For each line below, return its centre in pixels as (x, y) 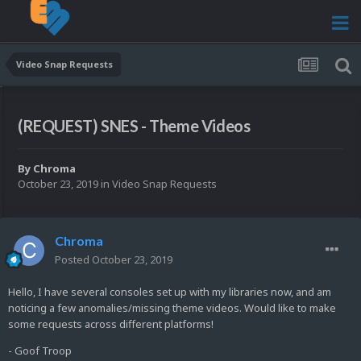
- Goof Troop (40, 351)
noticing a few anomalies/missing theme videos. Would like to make (172, 308)
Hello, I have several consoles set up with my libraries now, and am (170, 292)
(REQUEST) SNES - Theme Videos (134, 126)
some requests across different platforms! (111, 324)
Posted (73, 260)
